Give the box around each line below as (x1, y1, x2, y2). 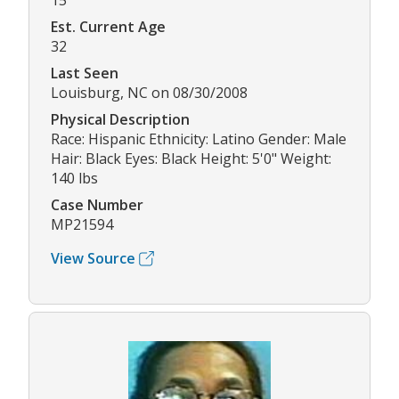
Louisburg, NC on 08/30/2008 (51, 83, 248, 103)
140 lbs (51, 168, 98, 189)
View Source (51, 248, 135, 269)
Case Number (51, 195, 143, 216)
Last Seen (51, 63, 118, 84)
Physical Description (51, 110, 190, 130)
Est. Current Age (51, 17, 166, 37)
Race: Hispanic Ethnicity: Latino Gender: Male (51, 129, 346, 150)
